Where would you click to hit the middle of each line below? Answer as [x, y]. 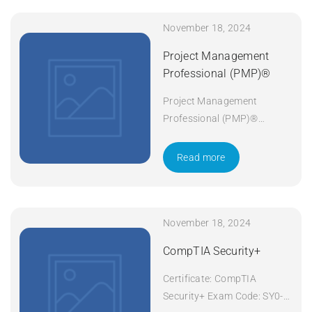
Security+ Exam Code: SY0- [223, 296]
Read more [201, 157]
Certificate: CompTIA [210, 278]
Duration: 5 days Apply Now [225, 135]
